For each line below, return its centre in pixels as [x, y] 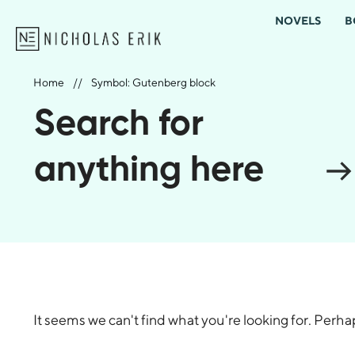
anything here [153, 171]
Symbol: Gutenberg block [153, 82]
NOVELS [298, 21]
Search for [119, 125]
